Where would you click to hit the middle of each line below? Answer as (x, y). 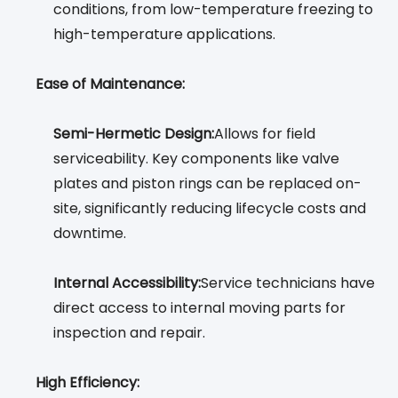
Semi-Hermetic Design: (134, 134)
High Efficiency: (88, 383)
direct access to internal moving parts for (199, 308)
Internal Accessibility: (127, 283)
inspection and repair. (129, 333)
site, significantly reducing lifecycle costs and (210, 209)
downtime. (90, 234)
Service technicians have (288, 283)
